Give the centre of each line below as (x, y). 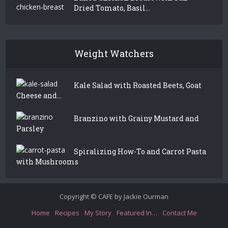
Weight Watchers (114, 53)
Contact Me (179, 212)
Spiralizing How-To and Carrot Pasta (140, 151)
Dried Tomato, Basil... (112, 8)
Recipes (67, 212)
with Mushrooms (48, 161)
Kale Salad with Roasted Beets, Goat (138, 85)
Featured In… (137, 212)
